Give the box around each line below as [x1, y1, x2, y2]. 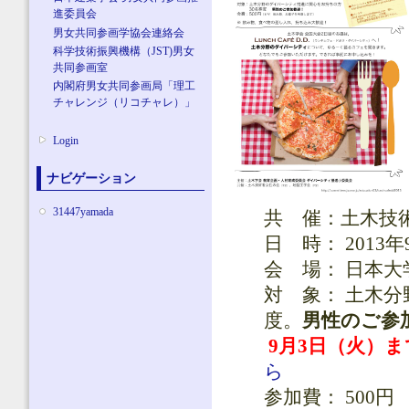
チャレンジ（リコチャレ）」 [53, 96, 196, 110]
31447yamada [53, 205, 114, 219]
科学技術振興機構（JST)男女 [53, 44, 195, 58]
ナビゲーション [47, 170, 136, 185]
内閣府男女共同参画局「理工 [53, 79, 196, 93]
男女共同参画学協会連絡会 [53, 26, 185, 39]
